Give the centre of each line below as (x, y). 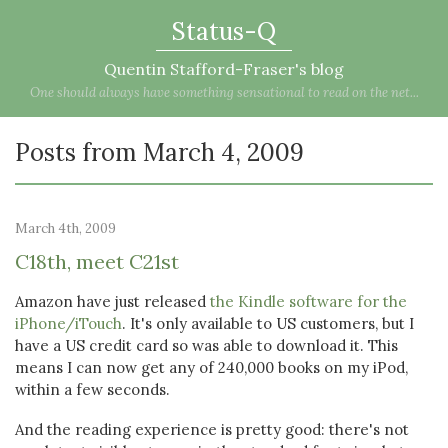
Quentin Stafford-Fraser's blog (224, 69)
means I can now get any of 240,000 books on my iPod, (211, 367)
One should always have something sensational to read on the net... (224, 92)
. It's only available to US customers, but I (268, 323)
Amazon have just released (112, 301)
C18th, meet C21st (97, 261)
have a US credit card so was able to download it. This (206, 345)
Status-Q (224, 31)
